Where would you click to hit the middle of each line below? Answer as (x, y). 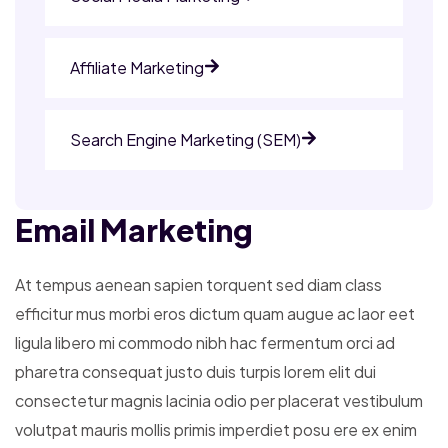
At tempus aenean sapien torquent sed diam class (198, 284)
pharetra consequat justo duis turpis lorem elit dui (195, 371)
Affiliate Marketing (137, 67)
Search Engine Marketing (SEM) (185, 139)
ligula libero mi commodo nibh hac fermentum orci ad (205, 342)
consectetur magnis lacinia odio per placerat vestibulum (219, 400)
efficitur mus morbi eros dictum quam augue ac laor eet (215, 313)
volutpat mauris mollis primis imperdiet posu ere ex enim (216, 429)
